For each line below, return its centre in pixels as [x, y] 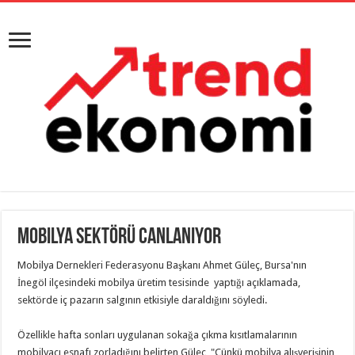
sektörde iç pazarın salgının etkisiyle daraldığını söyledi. [143, 300]
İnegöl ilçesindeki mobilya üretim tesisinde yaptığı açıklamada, [159, 282]
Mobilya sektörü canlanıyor [120, 238]
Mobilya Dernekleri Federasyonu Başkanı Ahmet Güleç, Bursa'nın [162, 265]
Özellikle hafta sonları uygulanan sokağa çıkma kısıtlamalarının [158, 335]
